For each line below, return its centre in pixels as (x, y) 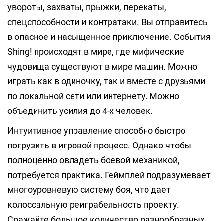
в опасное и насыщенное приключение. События (109, 37)
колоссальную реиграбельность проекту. (93, 204)
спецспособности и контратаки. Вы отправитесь (108, 22)
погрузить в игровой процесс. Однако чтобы (99, 145)
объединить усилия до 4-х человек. (80, 111)
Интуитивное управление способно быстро (96, 130)
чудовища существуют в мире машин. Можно (102, 66)
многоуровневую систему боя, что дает (89, 190)
